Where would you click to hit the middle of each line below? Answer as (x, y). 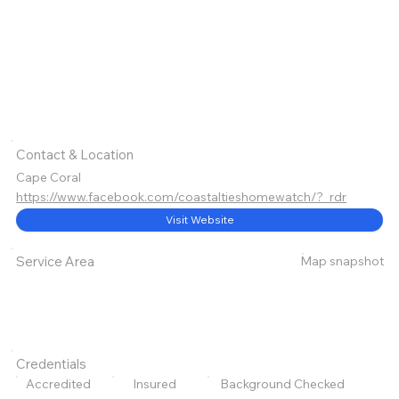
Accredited (59, 384)
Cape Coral (49, 178)
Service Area (56, 262)
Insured (154, 384)
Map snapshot (342, 261)
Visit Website (199, 220)
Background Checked (282, 384)
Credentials (52, 364)
